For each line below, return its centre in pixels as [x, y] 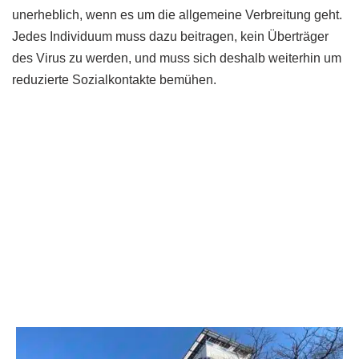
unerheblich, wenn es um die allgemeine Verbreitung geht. [177, 15]
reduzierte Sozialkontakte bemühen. [114, 80]
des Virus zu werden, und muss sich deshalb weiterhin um [177, 58]
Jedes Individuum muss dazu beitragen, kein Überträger [170, 37]
